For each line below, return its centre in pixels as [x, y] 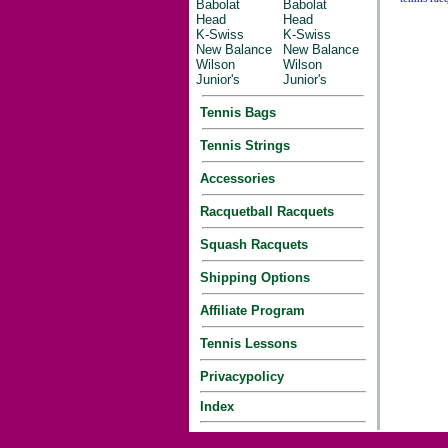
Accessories [233, 178]
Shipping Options [251, 277]
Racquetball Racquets [263, 211]
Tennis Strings [241, 145]
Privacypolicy [238, 376]
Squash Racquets [250, 244]
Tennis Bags [234, 112]
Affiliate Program [248, 310]
